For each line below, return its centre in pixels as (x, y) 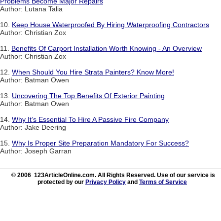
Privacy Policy (106, 182)
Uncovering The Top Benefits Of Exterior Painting (88, 96)
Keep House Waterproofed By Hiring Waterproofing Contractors (110, 25)
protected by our (61, 182)
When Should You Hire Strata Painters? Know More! (93, 72)
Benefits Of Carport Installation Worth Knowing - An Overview (107, 49)
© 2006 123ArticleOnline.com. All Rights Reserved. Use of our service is (113, 175)
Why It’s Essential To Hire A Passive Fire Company (90, 120)
